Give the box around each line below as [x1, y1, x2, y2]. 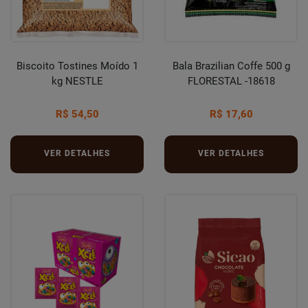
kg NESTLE [51, 75, 103, 87]
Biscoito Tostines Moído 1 [16, 60, 138, 72]
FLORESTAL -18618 [187, 75, 275, 87]
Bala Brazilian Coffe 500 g [172, 60, 290, 72]
